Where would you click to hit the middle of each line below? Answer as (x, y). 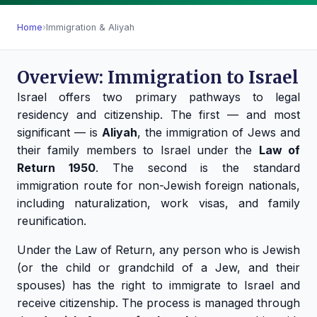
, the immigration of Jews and (219, 133)
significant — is (59, 133)
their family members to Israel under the (138, 150)
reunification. (52, 221)
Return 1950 (56, 168)
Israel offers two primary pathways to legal (158, 97)
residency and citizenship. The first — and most (158, 115)
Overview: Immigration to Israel (158, 78)
